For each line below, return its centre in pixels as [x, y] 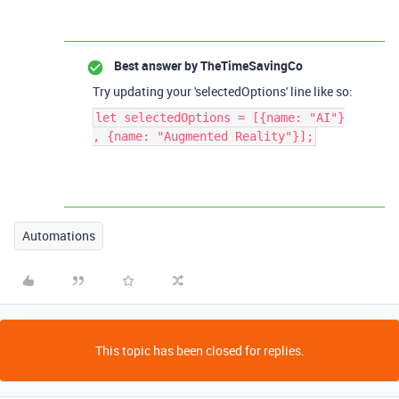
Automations [59, 236]
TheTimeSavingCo [250, 65]
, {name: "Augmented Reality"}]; [203, 136]
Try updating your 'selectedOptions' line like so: [223, 91]
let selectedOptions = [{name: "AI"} [220, 118]
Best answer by [156, 65]
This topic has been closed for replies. [199, 350]
